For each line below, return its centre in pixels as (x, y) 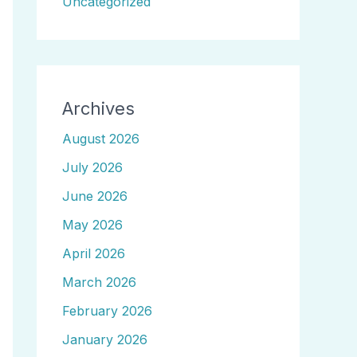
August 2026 (101, 139)
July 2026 (92, 167)
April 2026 (94, 253)
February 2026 (107, 311)
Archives (98, 108)
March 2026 (99, 282)
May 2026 (92, 225)
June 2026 (95, 196)
